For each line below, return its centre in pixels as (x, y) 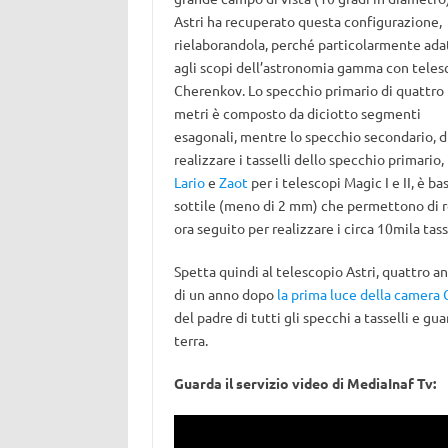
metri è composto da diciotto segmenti (297, 113)
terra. (190, 340)
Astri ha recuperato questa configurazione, (307, 21)
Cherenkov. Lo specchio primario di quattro (308, 90)
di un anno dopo (225, 294)
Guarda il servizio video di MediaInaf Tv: (304, 383)
